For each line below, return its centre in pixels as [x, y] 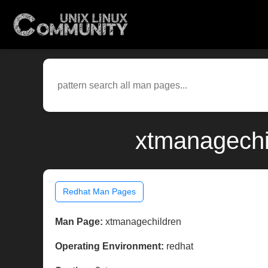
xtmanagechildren [142, 222]
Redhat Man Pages [99, 192]
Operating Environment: [109, 246]
